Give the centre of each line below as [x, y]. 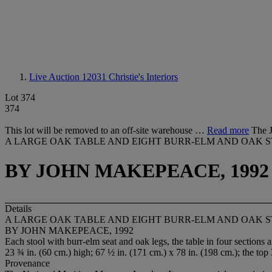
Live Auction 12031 [69, 77]
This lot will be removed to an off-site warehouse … [106, 130]
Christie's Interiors [143, 77]
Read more [228, 130]
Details [18, 208]
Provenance [27, 263]
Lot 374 [20, 97]
